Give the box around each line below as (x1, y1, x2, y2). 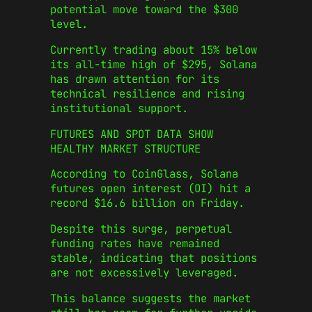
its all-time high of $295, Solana (50, 57, 257, 72)
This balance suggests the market (50, 290, 251, 306)
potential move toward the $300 (50, 2, 238, 17)
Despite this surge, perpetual (50, 221, 232, 236)
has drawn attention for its (50, 72, 219, 87)
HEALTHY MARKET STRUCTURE (50, 141, 201, 156)
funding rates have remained (50, 235, 219, 251)
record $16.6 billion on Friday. (50, 196, 244, 211)
